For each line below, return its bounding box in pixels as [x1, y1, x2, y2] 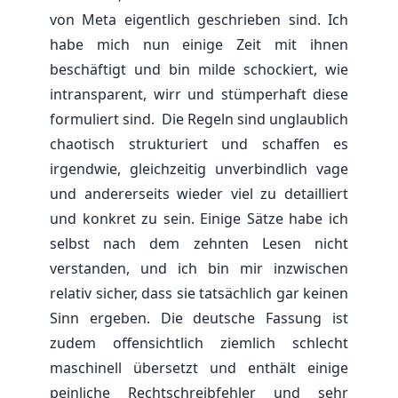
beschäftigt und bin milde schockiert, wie [50, 59, 348, 79]
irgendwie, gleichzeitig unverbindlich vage [50, 158, 348, 179]
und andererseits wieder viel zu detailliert [50, 183, 348, 203]
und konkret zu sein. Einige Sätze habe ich [50, 208, 348, 228]
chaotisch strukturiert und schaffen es [50, 133, 348, 154]
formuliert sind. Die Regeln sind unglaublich [50, 108, 348, 129]
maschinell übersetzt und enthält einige [50, 357, 348, 378]
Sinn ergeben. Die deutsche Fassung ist [50, 307, 348, 328]
